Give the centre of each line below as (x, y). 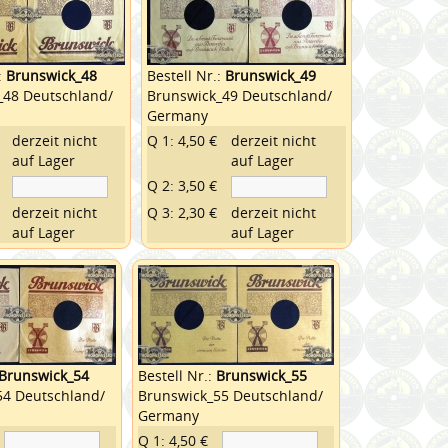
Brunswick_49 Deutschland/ (239, 95)
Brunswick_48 (51, 75)
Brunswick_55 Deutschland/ (230, 395)
